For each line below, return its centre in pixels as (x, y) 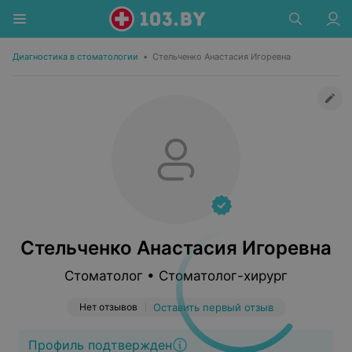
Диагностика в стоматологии (75, 57)
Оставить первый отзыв (213, 307)
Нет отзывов (108, 307)
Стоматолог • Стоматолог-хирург (176, 276)
